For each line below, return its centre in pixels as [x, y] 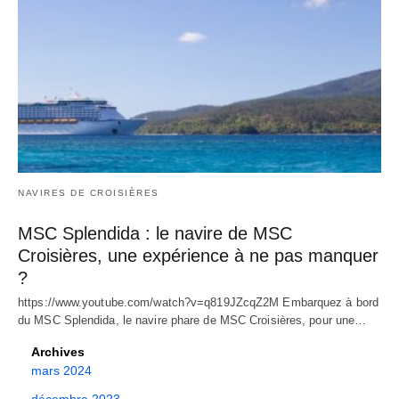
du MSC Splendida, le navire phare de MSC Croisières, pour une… [192, 321]
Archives [58, 352]
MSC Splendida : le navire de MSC [155, 234]
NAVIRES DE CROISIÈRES [89, 193]
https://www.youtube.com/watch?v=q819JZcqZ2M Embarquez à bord [199, 303]
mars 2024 [61, 371]
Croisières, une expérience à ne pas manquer [198, 256]
